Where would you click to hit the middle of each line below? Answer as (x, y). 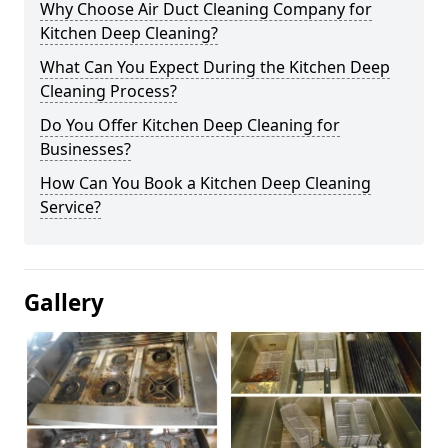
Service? (70, 207)
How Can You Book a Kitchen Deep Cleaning (205, 183)
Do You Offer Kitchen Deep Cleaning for (190, 125)
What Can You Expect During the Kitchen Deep (215, 67)
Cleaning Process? (108, 91)
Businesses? (85, 149)
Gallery (64, 302)
